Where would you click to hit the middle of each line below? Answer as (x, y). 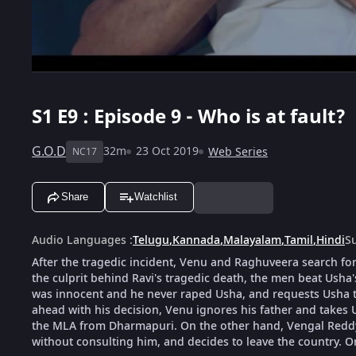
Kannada (196, 240)
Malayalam (252, 240)
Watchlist (156, 197)
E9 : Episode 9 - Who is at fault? (201, 116)
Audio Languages (79, 240)
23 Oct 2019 (167, 151)
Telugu (151, 240)
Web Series (238, 152)
